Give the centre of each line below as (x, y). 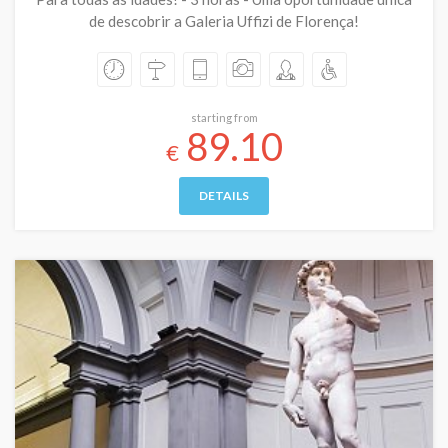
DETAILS (224, 195)
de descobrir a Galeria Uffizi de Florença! (224, 21)
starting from (224, 117)
